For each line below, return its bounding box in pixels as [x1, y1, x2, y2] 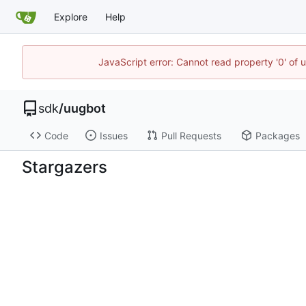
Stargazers [22, 156, 107, 177]
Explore [54, 10, 87, 23]
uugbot [64, 101, 106, 115]
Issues [99, 129, 128, 141]
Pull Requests [161, 129, 221, 141]
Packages [255, 129, 300, 141]
